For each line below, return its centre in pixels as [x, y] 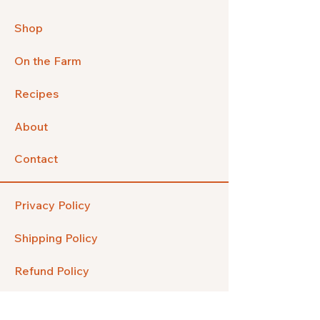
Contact [36, 159]
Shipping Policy [56, 238]
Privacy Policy [52, 205]
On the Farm [48, 61]
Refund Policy [52, 271]
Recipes [36, 94]
